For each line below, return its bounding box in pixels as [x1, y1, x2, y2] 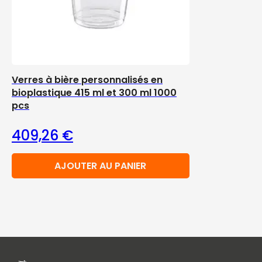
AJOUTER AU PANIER [54, 159, 147, 173]
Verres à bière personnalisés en [12, 73, 163, 87]
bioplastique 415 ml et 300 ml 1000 [12, 86, 177, 99]
